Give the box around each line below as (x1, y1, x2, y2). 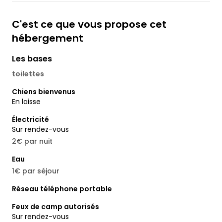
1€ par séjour (12, 166, 59, 176)
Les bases (12, 53, 52, 64)
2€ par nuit (12, 136, 53, 146)
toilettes (12, 68, 44, 79)
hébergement (12, 31, 83, 45)
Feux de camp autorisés (12, 201, 99, 212)
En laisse (12, 96, 41, 107)
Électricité (12, 114, 49, 124)
